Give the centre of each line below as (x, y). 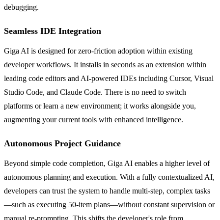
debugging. (21, 7)
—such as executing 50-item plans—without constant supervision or (109, 204)
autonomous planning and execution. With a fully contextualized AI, (109, 177)
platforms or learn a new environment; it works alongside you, (100, 106)
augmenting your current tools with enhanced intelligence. (94, 119)
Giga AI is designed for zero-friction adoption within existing (98, 51)
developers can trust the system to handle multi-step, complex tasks (107, 191)
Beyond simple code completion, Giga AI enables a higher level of (107, 163)
